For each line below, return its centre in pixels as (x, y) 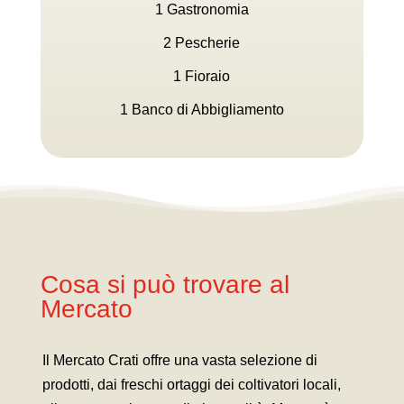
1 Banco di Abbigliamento (202, 109)
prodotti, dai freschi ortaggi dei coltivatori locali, (191, 384)
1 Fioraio (202, 76)
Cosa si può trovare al (165, 284)
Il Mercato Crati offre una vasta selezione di (179, 360)
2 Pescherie (202, 42)
